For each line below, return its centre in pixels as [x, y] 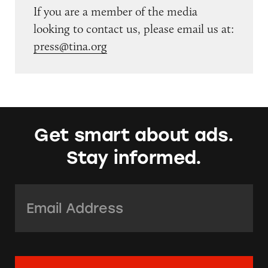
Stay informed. [134, 157]
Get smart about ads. [134, 135]
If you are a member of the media [115, 11]
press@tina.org [70, 46]
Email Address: [56, 194]
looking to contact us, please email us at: [134, 28]
